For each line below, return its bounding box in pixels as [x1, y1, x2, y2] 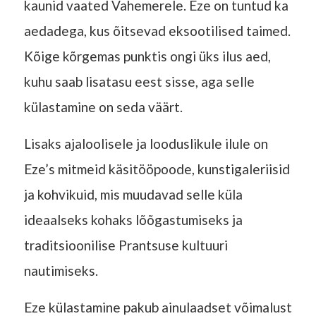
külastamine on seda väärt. [23, 98, 183, 115]
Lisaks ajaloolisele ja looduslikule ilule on [23, 135, 268, 152]
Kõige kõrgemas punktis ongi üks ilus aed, [23, 47, 271, 64]
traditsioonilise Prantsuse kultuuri [23, 236, 228, 253]
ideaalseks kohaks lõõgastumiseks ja [23, 211, 243, 228]
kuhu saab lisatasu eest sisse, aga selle [23, 73, 255, 90]
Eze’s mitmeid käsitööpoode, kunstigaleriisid [23, 160, 290, 177]
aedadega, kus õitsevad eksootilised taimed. [23, 22, 291, 39]
